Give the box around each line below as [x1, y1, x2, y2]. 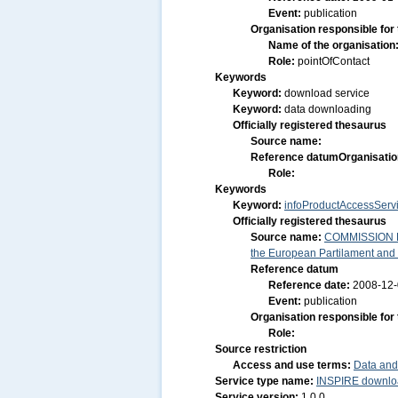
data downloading [284, 103, 371, 115]
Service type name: [215, 375, 316, 387]
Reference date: [268, 279, 353, 291]
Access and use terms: [233, 359, 354, 371]
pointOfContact [298, 55, 370, 68]
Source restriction [215, 343, 306, 355]
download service [284, 87, 370, 99]
